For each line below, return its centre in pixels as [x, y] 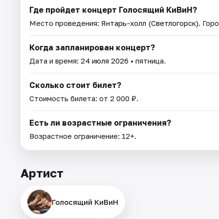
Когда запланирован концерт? [92, 47]
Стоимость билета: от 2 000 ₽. [84, 98]
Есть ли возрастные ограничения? [100, 122]
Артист [42, 173]
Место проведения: [65, 23]
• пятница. [147, 60]
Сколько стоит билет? [75, 85]
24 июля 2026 [105, 60]
